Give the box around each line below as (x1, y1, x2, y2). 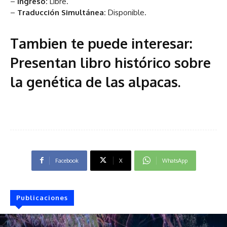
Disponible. (108, 7, 146, 17)
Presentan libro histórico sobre (10, 53, 211, 71)
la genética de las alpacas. (10, 72, 180, 90)
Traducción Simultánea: (17, 7, 108, 17)
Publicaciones (16, 193, 68, 202)
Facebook (55, 157, 79, 164)
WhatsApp (162, 157, 187, 164)
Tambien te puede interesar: (10, 34, 193, 52)
